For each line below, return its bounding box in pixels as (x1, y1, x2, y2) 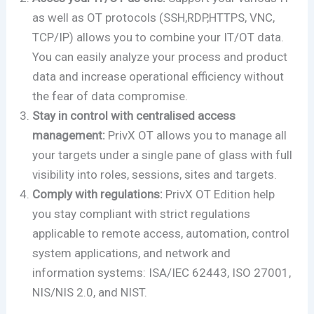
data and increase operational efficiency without (32, 69, 285, 84)
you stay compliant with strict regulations (32, 207, 251, 221)
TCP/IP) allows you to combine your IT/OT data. (32, 30, 285, 45)
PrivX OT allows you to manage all (105, 128, 287, 143)
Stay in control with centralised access (32, 109, 236, 123)
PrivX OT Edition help (163, 187, 275, 202)
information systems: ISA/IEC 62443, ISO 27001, (32, 266, 292, 280)
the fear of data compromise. (32, 89, 189, 104)
